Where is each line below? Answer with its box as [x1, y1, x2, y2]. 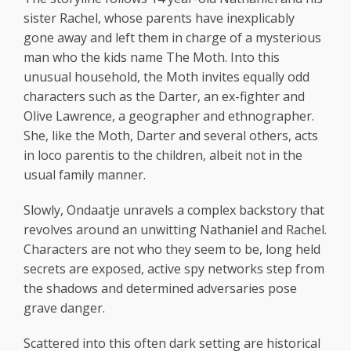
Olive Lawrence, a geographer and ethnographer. [24, 107, 314, 125]
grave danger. [24, 299, 105, 317]
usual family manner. [24, 166, 146, 183]
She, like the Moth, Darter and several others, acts [24, 127, 318, 144]
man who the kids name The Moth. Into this [24, 49, 280, 66]
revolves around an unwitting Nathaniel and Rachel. [24, 221, 327, 238]
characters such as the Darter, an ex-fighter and [24, 88, 305, 105]
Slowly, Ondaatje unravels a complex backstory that [24, 201, 324, 219]
